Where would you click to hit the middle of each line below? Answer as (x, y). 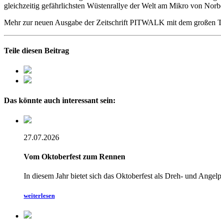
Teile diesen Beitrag (37, 51)
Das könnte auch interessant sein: (60, 100)
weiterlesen (39, 195)
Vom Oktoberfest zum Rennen (74, 157)
